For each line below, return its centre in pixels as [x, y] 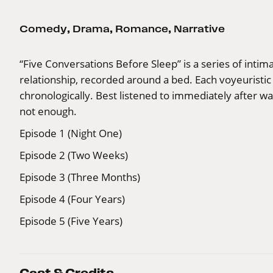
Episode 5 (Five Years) [71, 221]
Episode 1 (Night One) [71, 133]
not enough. [48, 111]
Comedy [43, 28]
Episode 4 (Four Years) [72, 199]
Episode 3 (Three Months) [80, 177]
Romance [142, 28]
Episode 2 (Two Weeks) [74, 155]
